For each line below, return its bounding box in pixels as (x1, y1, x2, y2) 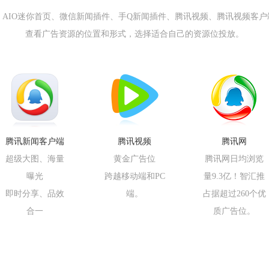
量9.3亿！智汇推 (204, 172, 265, 181)
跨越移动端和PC (104, 172, 165, 181)
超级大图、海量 (5, 154, 64, 163)
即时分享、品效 (5, 189, 64, 198)
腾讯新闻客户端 (5, 137, 64, 146)
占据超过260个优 (202, 189, 266, 198)
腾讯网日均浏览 (205, 154, 264, 163)
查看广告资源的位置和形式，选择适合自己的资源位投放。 (25, 29, 244, 38)
